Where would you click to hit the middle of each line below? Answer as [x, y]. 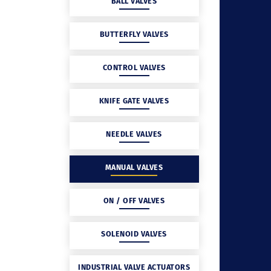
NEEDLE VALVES [134, 134]
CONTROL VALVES [134, 67]
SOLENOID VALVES [134, 233]
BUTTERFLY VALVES [134, 34]
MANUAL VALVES [134, 167]
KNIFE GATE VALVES [134, 100]
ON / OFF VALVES [134, 200]
